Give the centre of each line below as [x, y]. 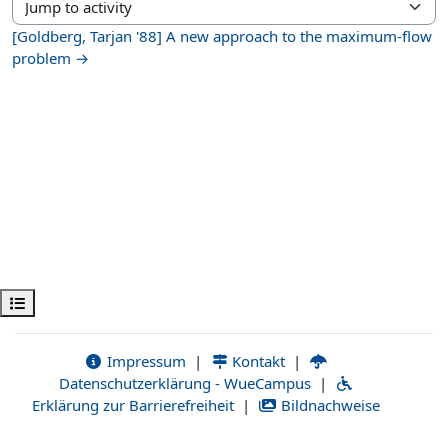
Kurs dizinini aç [59, 302]
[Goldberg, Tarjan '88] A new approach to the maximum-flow [222, 35]
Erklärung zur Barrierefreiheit [133, 405]
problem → [50, 57]
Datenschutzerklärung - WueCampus [184, 383]
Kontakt [257, 361]
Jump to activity [64, 16]
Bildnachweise [328, 405]
